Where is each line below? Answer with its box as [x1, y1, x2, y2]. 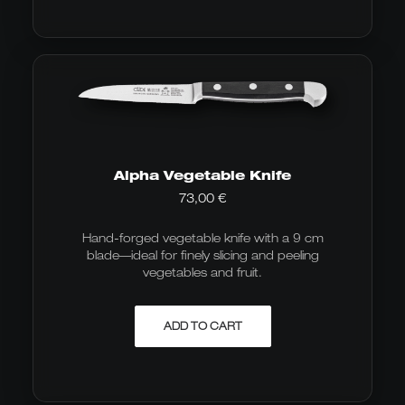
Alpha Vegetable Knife [114, 167, 291, 183]
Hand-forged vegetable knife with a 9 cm [81, 231, 324, 245]
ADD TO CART [163, 319, 242, 333]
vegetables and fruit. [143, 265, 262, 279]
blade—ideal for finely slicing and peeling [86, 248, 319, 262]
